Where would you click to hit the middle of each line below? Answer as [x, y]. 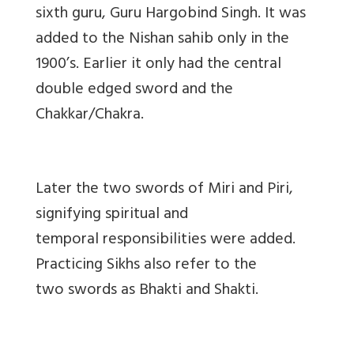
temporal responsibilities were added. [166, 240]
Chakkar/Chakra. [92, 115]
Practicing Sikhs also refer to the [146, 265]
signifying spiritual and [112, 215]
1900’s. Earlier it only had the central [158, 65]
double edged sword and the [134, 90]
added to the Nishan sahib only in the [162, 40]
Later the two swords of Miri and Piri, [164, 190]
